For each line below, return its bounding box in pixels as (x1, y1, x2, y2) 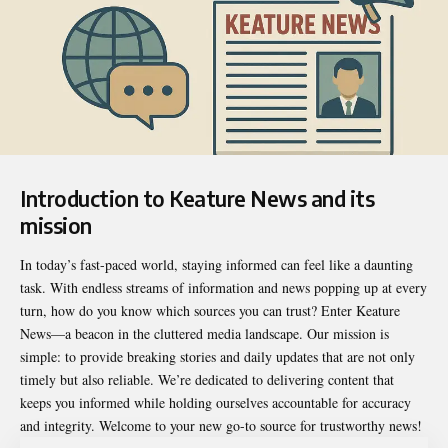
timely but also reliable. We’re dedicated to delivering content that (20, 370, 394, 390)
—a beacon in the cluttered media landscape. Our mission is (51, 324, 389, 344)
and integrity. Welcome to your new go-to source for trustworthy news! (20, 416, 422, 436)
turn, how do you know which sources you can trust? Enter (20, 301, 356, 321)
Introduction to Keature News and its (20, 184, 374, 212)
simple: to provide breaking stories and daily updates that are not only (20, 347, 415, 367)
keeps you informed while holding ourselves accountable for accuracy (20, 393, 411, 413)
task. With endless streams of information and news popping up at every (20, 278, 427, 298)
